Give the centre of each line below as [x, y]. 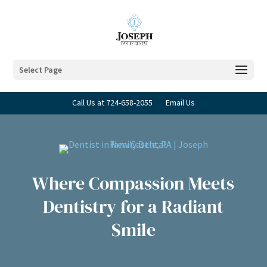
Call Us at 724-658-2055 [112, 103]
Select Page [41, 70]
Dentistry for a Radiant [133, 207]
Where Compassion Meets [133, 183]
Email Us [180, 103]
